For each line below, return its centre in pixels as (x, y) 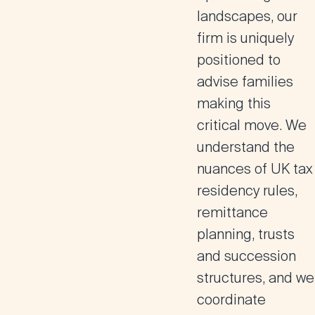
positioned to (239, 60)
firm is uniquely (245, 38)
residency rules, (247, 191)
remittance (232, 212)
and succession (246, 256)
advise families (245, 82)
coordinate (231, 300)
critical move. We (252, 125)
